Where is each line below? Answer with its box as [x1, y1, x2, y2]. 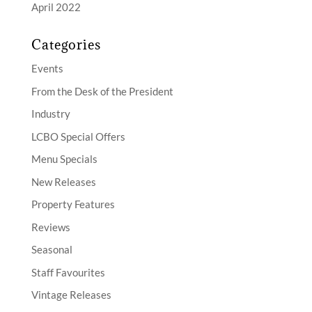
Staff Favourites [31, 265, 105, 279]
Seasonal [31, 243, 72, 256]
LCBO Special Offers [31, 130, 125, 143]
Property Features [31, 198, 115, 211]
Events [31, 62, 63, 75]
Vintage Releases [31, 288, 111, 302]
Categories [31, 36, 101, 54]
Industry [31, 107, 70, 120]
